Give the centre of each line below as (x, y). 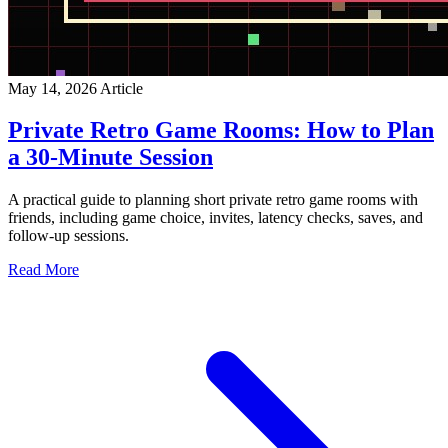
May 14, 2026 (54, 88)
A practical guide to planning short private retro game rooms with (213, 200)
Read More (43, 270)
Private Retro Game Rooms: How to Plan (221, 130)
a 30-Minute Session (110, 157)
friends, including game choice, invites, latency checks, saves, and (215, 218)
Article (121, 88)
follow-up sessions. (68, 236)
